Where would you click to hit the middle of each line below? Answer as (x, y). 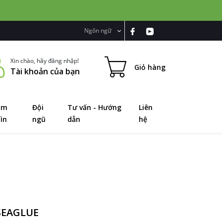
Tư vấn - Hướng (94, 107)
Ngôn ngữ (99, 30)
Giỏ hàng (150, 67)
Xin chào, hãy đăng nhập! (45, 61)
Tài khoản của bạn (45, 71)
